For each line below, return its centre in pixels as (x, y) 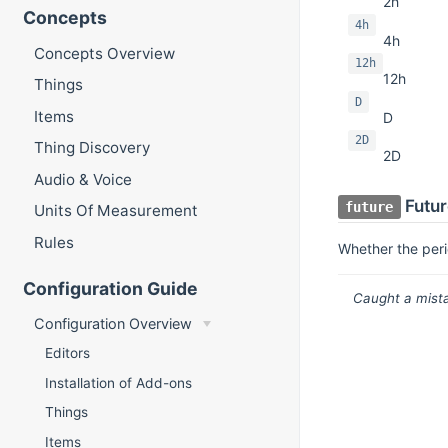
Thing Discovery (91, 148)
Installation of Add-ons (119, 382)
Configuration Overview (112, 323)
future (369, 206)
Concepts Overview (104, 53)
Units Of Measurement (115, 211)
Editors (68, 353)
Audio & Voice (82, 179)
